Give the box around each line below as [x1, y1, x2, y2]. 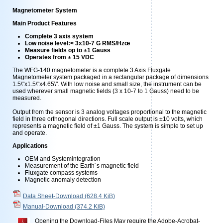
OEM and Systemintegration [25, 155, 101, 162]
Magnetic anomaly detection [25, 176, 101, 183]
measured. [12, 95, 41, 102]
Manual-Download [23, 203, 75, 210]
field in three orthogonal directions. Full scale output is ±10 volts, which [12, 115, 203, 122]
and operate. [12, 129, 47, 136]
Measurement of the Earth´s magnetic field [25, 162, 139, 169]
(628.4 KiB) [85, 193, 115, 200]
